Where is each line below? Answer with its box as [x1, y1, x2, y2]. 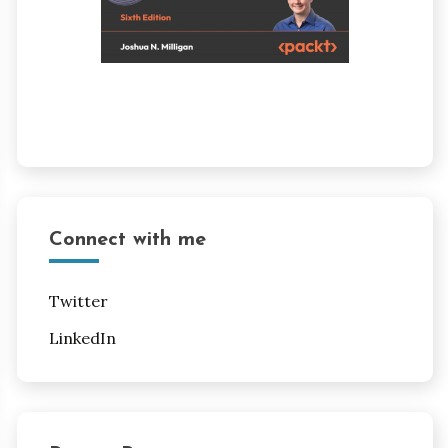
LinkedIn [48, 327, 116, 348]
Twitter [48, 290, 108, 311]
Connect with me [48, 229, 206, 250]
